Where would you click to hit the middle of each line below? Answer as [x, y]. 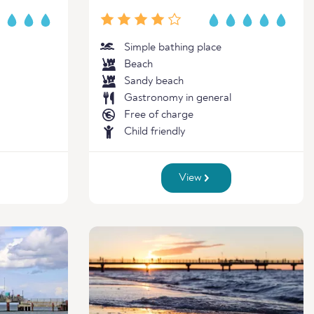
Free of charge [159, 115]
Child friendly [155, 132]
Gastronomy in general [178, 98]
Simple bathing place [173, 48]
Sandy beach [154, 81]
